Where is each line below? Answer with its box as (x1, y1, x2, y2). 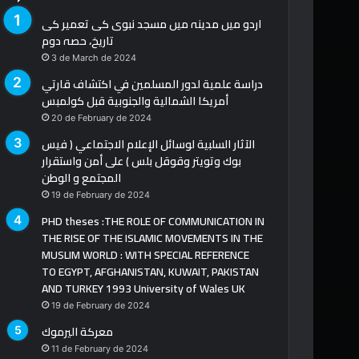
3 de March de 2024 (51, 52, 136, 64)
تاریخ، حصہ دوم (42, 30, 114, 52)
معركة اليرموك (42, 321, 113, 343)
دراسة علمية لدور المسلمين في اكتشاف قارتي (42, 74, 263, 95)
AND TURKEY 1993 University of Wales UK (42, 278, 245, 300)
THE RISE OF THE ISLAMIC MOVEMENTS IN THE (42, 228, 263, 249)
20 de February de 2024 (51, 112, 151, 124)
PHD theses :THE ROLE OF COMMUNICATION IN (42, 211, 264, 232)
